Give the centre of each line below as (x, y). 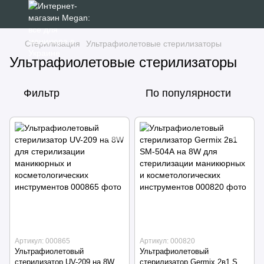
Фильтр (42, 93)
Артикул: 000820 (167, 241)
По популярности (188, 93)
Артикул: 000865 (42, 241)
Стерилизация (52, 44)
